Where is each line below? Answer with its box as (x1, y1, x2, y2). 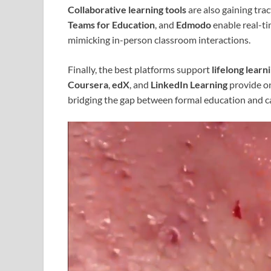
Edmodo (176, 19, 211, 31)
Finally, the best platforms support (68, 64, 212, 76)
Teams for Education (68, 19, 155, 31)
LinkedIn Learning (151, 79, 227, 91)
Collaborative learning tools (68, 4, 186, 16)
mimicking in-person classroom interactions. (68, 34, 250, 46)
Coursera (68, 79, 108, 91)
